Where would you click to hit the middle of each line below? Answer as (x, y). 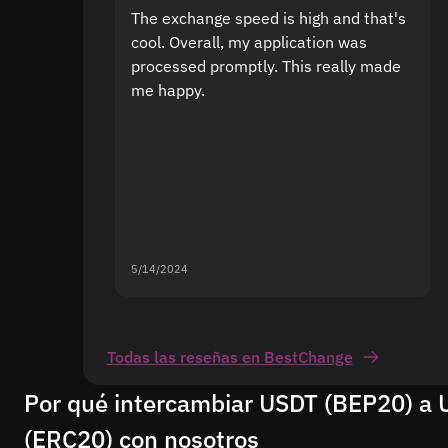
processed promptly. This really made (265, 65)
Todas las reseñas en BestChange (229, 356)
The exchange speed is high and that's (268, 17)
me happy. (167, 89)
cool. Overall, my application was (248, 41)
